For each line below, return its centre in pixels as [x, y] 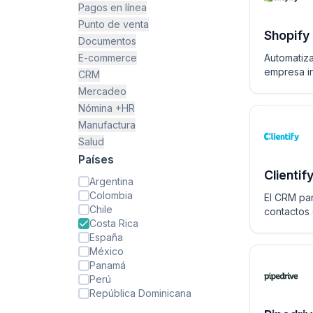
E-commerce [108, 58]
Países [96, 159]
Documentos [107, 41]
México [107, 251]
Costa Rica [114, 223]
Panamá [108, 265]
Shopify [287, 35]
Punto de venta [114, 24]
